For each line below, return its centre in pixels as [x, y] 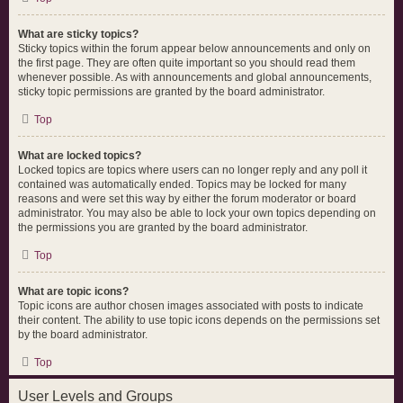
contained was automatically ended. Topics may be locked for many [182, 184]
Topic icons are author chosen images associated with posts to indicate [191, 306]
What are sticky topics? [78, 34]
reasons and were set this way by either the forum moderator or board [187, 199]
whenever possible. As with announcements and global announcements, [195, 77]
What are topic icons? [73, 291]
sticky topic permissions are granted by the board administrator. [171, 92]
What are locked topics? [80, 156]
